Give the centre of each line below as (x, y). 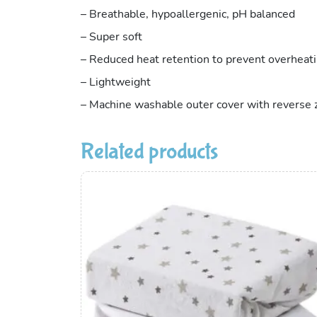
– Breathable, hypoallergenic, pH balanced (188, 14)
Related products (149, 151)
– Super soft (111, 36)
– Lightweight (116, 82)
